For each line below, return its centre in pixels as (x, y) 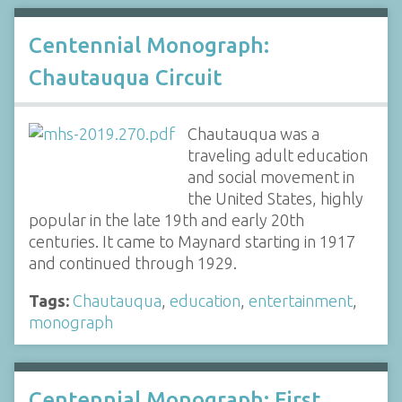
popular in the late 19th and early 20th (166, 219)
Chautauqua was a (253, 133)
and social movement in (271, 176)
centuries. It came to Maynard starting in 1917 (192, 241)
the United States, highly (275, 198)
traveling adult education (277, 155)
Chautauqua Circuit (125, 77)
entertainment (301, 300)
